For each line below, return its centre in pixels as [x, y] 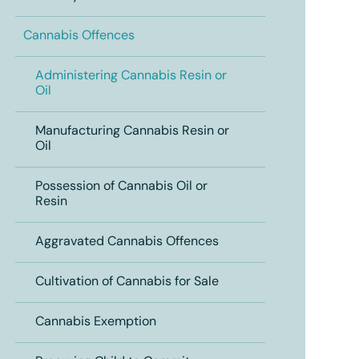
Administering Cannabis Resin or [131, 76]
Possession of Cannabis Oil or [121, 187]
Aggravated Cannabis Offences [127, 242]
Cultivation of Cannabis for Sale [127, 282]
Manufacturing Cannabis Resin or [132, 131]
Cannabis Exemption [95, 322]
